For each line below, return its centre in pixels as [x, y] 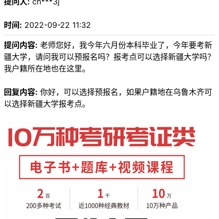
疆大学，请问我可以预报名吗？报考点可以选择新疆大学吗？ [109, 56]
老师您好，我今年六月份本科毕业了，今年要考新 [125, 45]
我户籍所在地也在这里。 [47, 68]
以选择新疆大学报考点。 [47, 103]
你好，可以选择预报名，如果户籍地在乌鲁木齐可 [125, 92]
